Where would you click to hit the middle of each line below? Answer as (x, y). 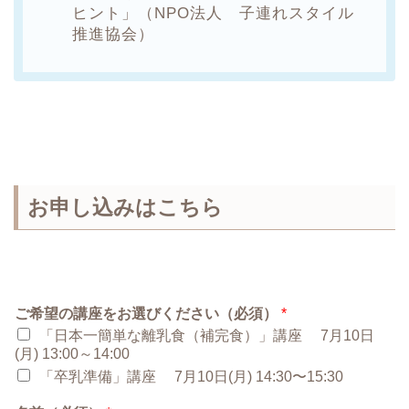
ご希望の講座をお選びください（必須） (148, 314)
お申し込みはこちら (125, 208)
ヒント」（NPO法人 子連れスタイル (213, 13)
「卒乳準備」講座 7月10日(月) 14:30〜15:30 (191, 377)
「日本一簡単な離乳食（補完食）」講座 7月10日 (207, 336)
